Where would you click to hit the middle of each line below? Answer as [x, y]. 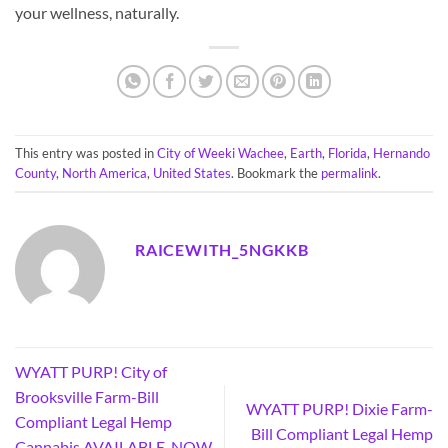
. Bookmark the [276, 172]
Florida [347, 152]
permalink [349, 172]
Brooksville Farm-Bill [87, 396]
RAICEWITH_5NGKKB [222, 249]
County [35, 172]
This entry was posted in [86, 152]
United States [192, 172]
